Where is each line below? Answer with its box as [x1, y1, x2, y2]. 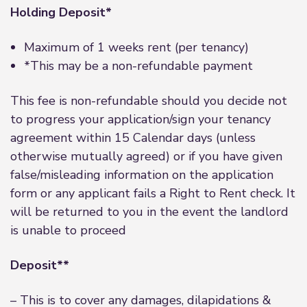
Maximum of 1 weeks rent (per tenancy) [24, 39, 249, 56]
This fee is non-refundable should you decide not [10, 93, 287, 109]
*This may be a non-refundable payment [24, 58, 253, 74]
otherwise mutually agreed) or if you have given [10, 148, 282, 164]
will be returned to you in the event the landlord [10, 204, 288, 220]
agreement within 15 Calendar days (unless [10, 130, 256, 146]
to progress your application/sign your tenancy [10, 111, 271, 127]
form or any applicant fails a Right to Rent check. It [10, 185, 295, 201]
